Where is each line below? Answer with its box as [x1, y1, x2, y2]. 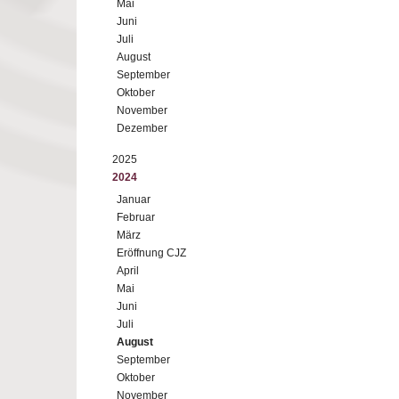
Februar [117, 211, 155, 224]
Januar [117, 193, 151, 206]
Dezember [117, 122, 167, 134]
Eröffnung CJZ [117, 247, 186, 259]
